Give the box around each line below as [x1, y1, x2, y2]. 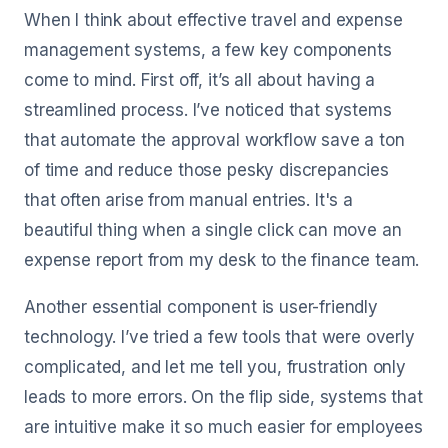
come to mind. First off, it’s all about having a [24, 70, 376, 90]
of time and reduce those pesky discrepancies [24, 160, 389, 180]
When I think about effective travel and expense [24, 10, 403, 30]
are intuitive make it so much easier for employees [24, 417, 423, 437]
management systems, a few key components [24, 40, 392, 60]
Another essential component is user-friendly [24, 297, 378, 317]
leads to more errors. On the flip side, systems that [24, 387, 423, 407]
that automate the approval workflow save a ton [24, 130, 405, 150]
